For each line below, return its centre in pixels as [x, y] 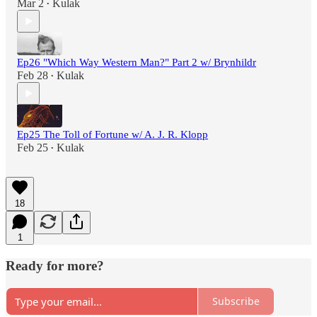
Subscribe [236, 301]
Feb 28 [33, 76]
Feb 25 [33, 148]
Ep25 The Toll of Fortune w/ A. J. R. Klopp [113, 135]
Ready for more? [55, 266]
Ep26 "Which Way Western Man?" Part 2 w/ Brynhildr [137, 63]
